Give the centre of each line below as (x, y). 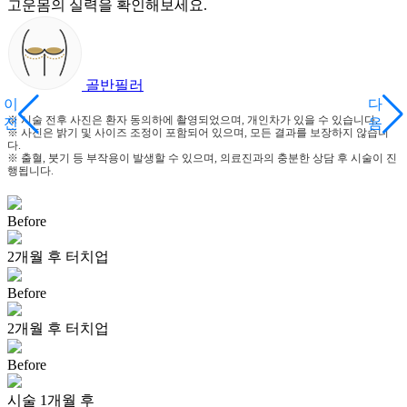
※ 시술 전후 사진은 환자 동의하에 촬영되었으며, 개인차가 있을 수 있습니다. (193, 120)
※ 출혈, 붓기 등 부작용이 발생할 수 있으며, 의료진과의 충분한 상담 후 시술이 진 (202, 158)
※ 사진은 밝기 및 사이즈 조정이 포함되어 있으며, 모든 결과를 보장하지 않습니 (198, 133)
